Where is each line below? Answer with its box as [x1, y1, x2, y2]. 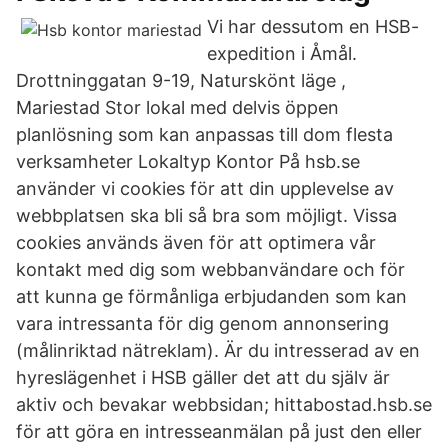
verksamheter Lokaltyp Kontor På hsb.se [16, 151, 360, 172]
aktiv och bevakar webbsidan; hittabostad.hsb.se [16, 394, 432, 415]
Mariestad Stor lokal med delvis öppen [16, 97, 339, 118]
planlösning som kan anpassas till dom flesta [16, 124, 393, 145]
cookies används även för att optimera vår [16, 232, 376, 253]
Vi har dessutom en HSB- [207, 16, 419, 37]
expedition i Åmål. [207, 43, 357, 64]
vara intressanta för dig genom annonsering [16, 313, 389, 334]
